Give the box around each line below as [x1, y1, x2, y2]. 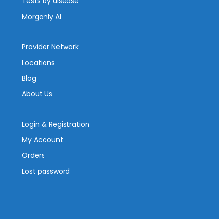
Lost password [22, 166, 70, 176]
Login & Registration [22, 119, 89, 129]
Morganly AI [22, 12, 61, 22]
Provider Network [22, 42, 79, 52]
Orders [22, 151, 45, 160]
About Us [22, 89, 52, 99]
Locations [22, 58, 55, 67]
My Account [22, 135, 63, 145]
